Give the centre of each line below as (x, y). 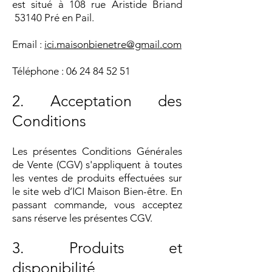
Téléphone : (39, 71)
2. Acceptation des (97, 100)
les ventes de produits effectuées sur (97, 178)
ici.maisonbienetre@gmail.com (113, 44)
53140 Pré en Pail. (53, 17)
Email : (28, 44)
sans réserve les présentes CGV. (82, 218)
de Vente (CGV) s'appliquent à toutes (97, 164)
